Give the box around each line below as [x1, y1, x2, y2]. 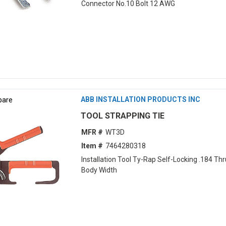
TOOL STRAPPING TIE [81, 110, 164, 121]
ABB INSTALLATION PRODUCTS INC [81, 95, 200, 103]
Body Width [81, 166, 117, 175]
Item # [81, 142, 103, 150]
